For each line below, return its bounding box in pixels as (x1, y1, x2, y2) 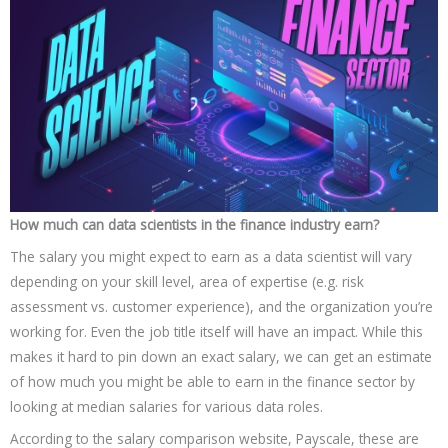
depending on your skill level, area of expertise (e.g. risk (10, 271, 364, 291)
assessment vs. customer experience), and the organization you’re (10, 296, 433, 316)
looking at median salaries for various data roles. (10, 396, 323, 416)
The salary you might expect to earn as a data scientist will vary (10, 246, 412, 266)
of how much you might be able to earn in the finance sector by (10, 371, 415, 391)
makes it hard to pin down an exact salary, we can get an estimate (10, 346, 432, 366)
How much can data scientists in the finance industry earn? (10, 215, 379, 235)
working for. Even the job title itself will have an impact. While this (10, 321, 423, 341)
